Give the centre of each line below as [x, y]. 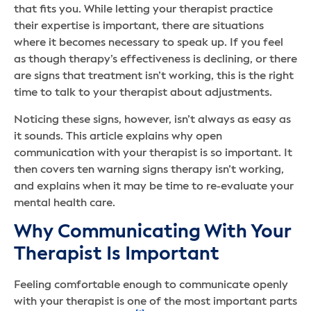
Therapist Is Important [117, 254]
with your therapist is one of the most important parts [155, 302]
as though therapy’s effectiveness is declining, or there [155, 60]
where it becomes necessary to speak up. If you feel [149, 43]
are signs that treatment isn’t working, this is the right [154, 77]
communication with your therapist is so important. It [153, 153]
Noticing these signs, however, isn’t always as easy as [152, 120]
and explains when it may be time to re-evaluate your [154, 186]
